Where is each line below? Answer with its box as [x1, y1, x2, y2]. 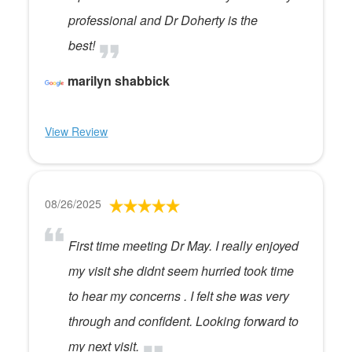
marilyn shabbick [68, 71, 170, 90]
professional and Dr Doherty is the [68, 11, 258, 29]
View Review [45, 123, 108, 139]
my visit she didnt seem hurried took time [68, 262, 295, 280]
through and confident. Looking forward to [68, 312, 299, 330]
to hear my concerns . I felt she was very [68, 287, 290, 305]
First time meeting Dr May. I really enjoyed [68, 236, 299, 255]
